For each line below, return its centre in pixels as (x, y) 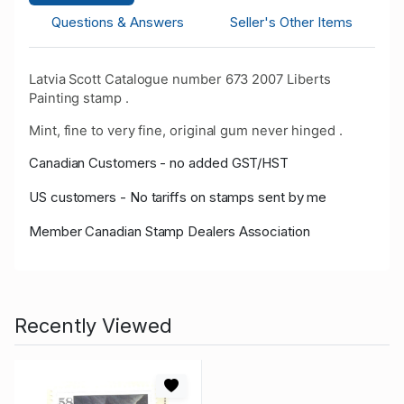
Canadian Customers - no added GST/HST (159, 163)
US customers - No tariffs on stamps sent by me (178, 197)
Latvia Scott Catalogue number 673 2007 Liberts (180, 80)
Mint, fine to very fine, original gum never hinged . (186, 131)
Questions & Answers (118, 23)
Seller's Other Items (291, 23)
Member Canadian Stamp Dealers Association (170, 232)
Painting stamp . (79, 99)
